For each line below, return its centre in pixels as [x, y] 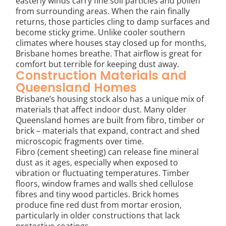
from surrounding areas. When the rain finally [103, 11]
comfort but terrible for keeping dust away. [98, 64]
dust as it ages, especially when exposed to [97, 162]
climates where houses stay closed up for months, [111, 43]
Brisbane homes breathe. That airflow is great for [109, 53]
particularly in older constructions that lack [98, 215]
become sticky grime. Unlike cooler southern [101, 32]
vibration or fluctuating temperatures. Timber [103, 173]
